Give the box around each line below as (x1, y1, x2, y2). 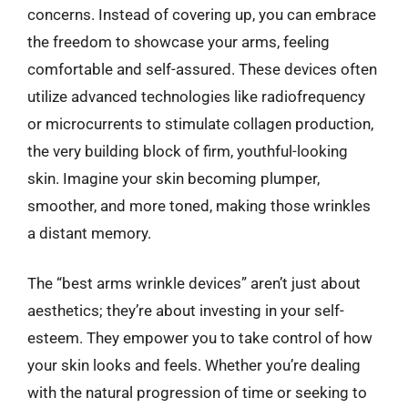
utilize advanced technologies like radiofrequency (27, 87, 365, 106)
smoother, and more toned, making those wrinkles (27, 196, 371, 215)
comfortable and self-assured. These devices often (27, 59, 377, 78)
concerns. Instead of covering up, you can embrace (27, 5, 376, 24)
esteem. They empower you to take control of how (27, 329, 372, 347)
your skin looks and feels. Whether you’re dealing (27, 356, 361, 374)
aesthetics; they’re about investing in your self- (27, 301, 344, 320)
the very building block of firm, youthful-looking (27, 141, 348, 160)
